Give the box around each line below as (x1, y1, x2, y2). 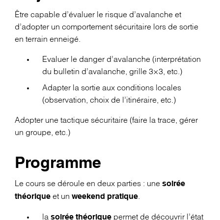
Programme (15, 156, 101, 171)
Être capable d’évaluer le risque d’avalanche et (15, 11, 181, 19)
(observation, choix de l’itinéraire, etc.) (42, 96, 176, 104)
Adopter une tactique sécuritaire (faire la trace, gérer (15, 116, 198, 124)
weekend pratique (72, 193, 138, 201)
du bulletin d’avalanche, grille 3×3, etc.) (42, 68, 182, 76)
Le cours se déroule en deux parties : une (15, 180, 162, 188)
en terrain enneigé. (15, 35, 81, 43)
